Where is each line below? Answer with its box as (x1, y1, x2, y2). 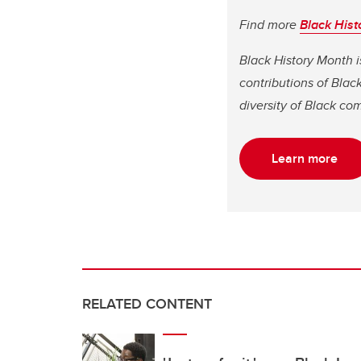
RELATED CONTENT (82, 293, 212, 314)
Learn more (272, 148, 338, 168)
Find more (239, 15, 300, 34)
